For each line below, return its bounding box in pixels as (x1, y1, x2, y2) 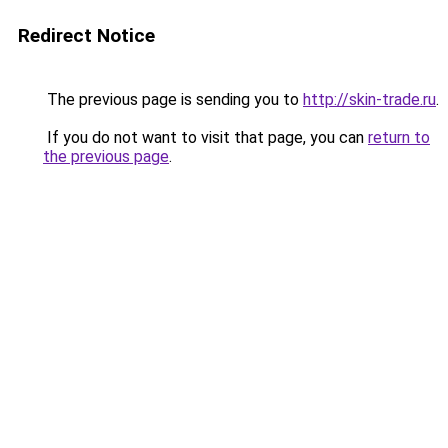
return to (368, 128, 430, 147)
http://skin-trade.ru (303, 90, 436, 109)
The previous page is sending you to (43, 90, 303, 109)
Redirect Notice (18, 24, 155, 47)
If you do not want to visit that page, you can (43, 128, 368, 147)
